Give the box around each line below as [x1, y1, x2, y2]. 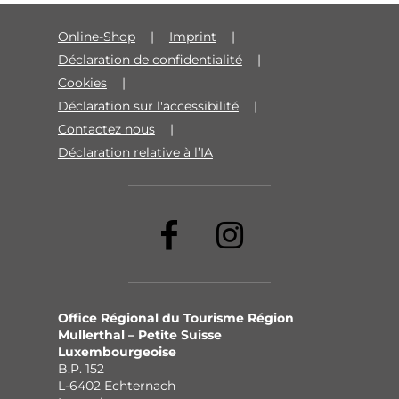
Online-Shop [57, 28, 135, 45]
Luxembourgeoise [57, 344, 176, 361]
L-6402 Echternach [57, 378, 175, 395]
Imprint [168, 28, 216, 45]
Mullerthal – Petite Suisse [57, 327, 222, 344]
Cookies [57, 75, 107, 92]
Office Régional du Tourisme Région [57, 310, 294, 327]
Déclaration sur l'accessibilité [57, 98, 239, 115]
